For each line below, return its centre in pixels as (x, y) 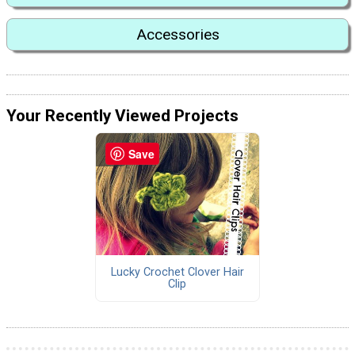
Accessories (177, 34)
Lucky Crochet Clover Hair (177, 273)
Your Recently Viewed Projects (122, 116)
